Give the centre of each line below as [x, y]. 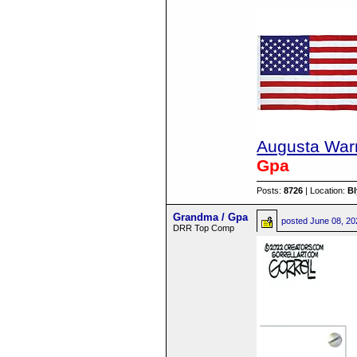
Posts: [271, 190]
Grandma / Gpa [211, 217]
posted [296, 221]
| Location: [326, 190]
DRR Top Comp [204, 228]
